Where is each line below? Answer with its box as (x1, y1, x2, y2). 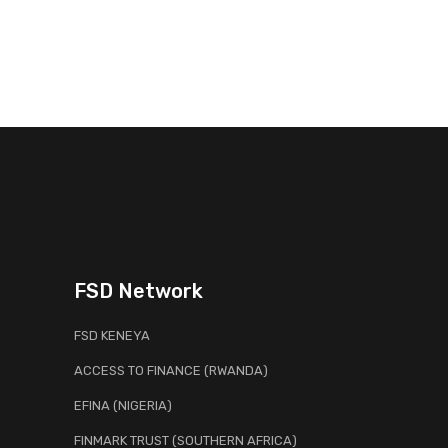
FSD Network (74, 279, 203, 303)
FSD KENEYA (74, 328, 150, 343)
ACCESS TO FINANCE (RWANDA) (74, 363, 268, 378)
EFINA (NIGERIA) (74, 398, 172, 413)
